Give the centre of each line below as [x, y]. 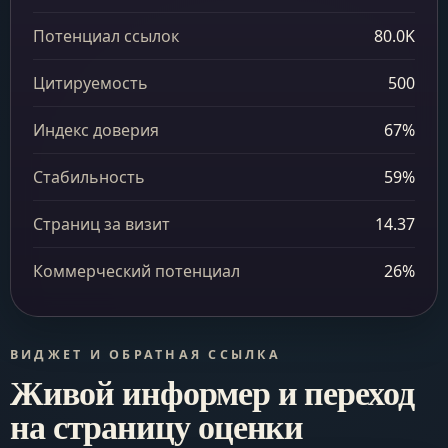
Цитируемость [90, 83]
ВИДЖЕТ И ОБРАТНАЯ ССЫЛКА [145, 354]
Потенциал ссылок [106, 36]
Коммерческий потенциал [136, 271]
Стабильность [89, 177]
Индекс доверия [96, 130]
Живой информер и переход [212, 392]
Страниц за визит [101, 224]
